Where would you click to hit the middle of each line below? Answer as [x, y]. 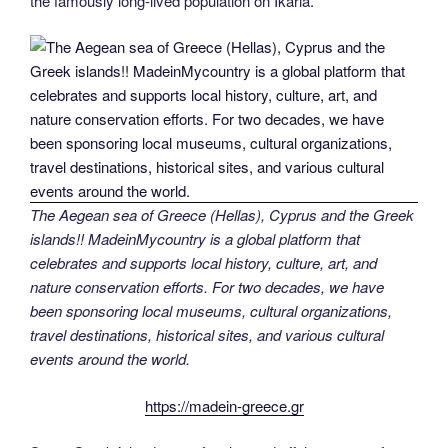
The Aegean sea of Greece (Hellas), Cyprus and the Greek [222, 215]
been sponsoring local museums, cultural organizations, [211, 311]
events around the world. [110, 359]
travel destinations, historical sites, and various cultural [207, 335]
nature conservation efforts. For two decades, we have [207, 287]
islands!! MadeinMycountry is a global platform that [195, 239]
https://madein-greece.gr [224, 405]
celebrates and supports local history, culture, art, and [203, 263]
